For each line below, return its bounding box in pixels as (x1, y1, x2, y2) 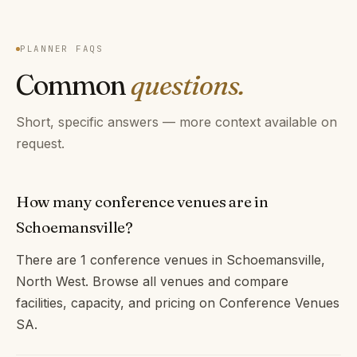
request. (16, 135, 65, 152)
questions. (130, 68, 245, 103)
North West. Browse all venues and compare (16, 273, 288, 289)
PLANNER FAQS (20, 43, 104, 55)
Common (16, 68, 131, 103)
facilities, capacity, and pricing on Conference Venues (16, 294, 339, 311)
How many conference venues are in (16, 191, 269, 211)
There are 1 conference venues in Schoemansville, (16, 251, 325, 268)
